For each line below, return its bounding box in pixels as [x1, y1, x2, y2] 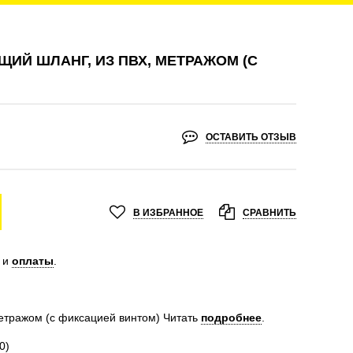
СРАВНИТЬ [243, 206, 296, 218]
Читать [159, 311, 201, 324]
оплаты [11, 255, 54, 267]
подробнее [200, 311, 262, 324]
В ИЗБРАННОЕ [133, 206, 203, 218]
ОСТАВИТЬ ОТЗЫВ [206, 132, 296, 143]
